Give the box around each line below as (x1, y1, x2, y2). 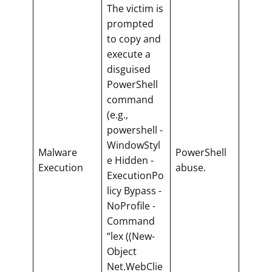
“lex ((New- (107, 229, 155, 243)
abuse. (175, 160, 206, 174)
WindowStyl (107, 138, 160, 152)
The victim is (107, 1, 163, 15)
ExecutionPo (107, 168, 164, 182)
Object (107, 244, 137, 258)
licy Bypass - (107, 183, 161, 197)
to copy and (107, 32, 161, 46)
